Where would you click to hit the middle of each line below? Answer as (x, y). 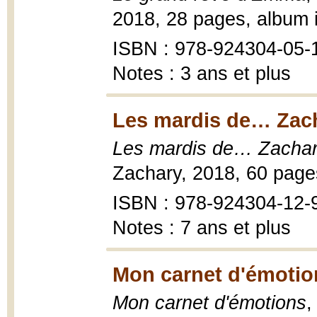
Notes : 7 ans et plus (202, 228)
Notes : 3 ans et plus (202, 74)
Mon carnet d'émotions (209, 303)
